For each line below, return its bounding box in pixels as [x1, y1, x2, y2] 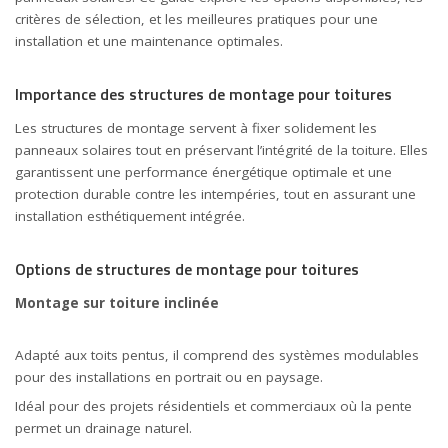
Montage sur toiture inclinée [15, 294, 219, 312]
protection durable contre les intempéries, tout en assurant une [15, 184, 416, 203]
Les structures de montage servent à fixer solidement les [15, 118, 377, 137]
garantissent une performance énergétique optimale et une [15, 162, 392, 181]
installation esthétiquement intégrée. [15, 206, 245, 225]
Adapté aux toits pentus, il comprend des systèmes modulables [15, 346, 419, 364]
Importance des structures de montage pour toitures [15, 81, 392, 106]
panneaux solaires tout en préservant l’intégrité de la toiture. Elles [15, 140, 428, 159]
